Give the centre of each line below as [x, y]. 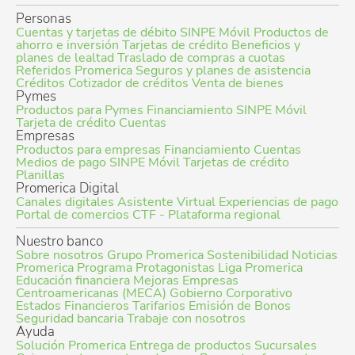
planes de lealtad [65, 58]
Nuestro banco [59, 242]
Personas [44, 19]
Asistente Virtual [166, 202]
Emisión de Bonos [240, 306]
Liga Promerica [260, 268]
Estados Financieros [73, 306]
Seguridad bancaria [70, 319]
